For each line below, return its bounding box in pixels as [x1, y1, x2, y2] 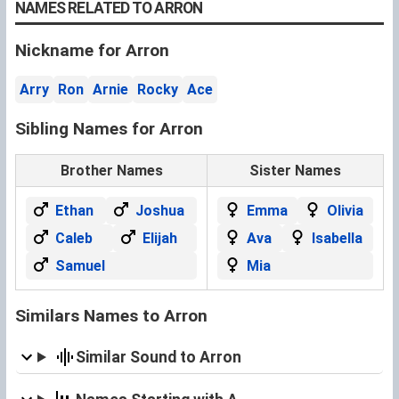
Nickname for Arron [15, 39, 169, 61]
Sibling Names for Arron [15, 118, 203, 139]
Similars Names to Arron [15, 305, 208, 326]
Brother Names [60, 161, 163, 179]
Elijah [142, 229, 177, 247]
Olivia [327, 201, 363, 219]
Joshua [135, 201, 184, 219]
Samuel [55, 256, 105, 274]
